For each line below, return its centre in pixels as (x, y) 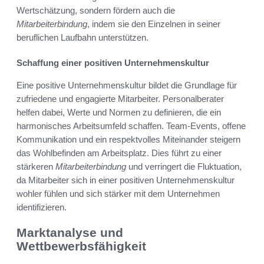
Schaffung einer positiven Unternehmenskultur (113, 63)
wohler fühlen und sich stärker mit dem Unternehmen (118, 194)
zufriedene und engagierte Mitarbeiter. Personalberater (120, 99)
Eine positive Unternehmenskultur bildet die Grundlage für (127, 85)
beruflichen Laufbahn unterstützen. (82, 38)
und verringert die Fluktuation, (184, 167)
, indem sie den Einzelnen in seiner (154, 24)
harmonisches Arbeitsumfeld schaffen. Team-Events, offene (131, 126)
